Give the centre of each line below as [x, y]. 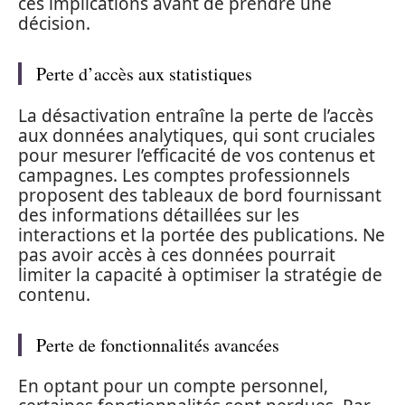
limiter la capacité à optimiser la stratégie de [200, 274]
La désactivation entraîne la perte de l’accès [196, 115]
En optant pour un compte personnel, [173, 386]
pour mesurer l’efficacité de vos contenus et [197, 155]
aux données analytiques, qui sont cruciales [197, 135]
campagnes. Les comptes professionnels [184, 175]
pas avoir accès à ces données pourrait [177, 254]
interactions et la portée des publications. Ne [202, 235]
